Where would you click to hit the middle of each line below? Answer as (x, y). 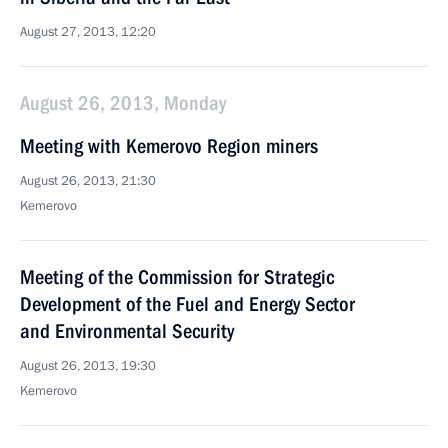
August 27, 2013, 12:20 (88, 32)
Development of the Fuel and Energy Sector (187, 304)
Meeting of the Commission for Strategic (177, 277)
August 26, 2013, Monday (123, 103)
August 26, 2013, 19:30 (88, 366)
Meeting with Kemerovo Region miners (169, 146)
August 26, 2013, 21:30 (88, 181)
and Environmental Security (127, 331)
